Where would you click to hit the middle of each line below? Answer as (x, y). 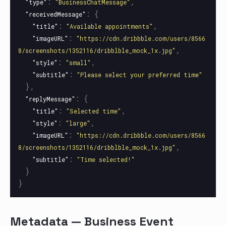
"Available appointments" (109, 26)
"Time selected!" (106, 159)
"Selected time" (94, 111)
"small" (78, 63)
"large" (78, 123)
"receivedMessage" (55, 14)
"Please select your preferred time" (139, 75)
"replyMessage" (50, 99)
